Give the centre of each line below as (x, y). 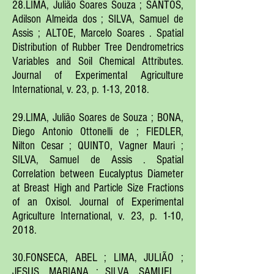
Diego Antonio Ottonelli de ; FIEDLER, (98, 132)
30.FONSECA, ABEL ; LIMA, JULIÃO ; (98, 258)
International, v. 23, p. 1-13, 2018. (81, 90)
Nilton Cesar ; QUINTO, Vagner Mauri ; (98, 146)
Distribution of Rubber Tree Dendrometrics (98, 47)
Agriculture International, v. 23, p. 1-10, (98, 216)
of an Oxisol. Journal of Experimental (98, 202)
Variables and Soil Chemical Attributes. (98, 61)
